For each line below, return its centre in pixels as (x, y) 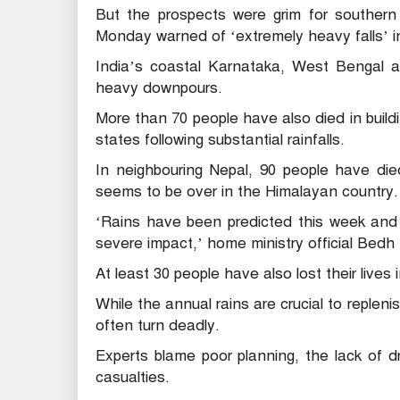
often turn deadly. (158, 325)
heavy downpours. (159, 87)
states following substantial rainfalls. (220, 139)
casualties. (133, 377)
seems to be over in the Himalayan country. (247, 191)
